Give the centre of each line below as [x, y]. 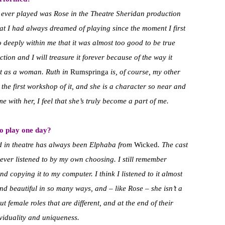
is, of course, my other [144, 72]
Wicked [146, 145]
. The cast [173, 145]
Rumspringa [89, 72]
